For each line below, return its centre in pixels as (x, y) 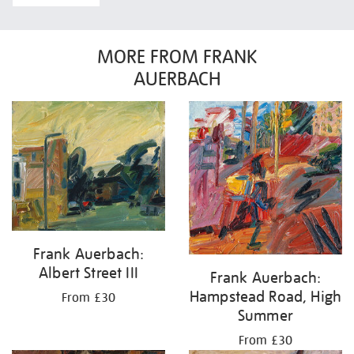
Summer (265, 315)
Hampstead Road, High (265, 296)
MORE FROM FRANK (177, 57)
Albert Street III (88, 272)
